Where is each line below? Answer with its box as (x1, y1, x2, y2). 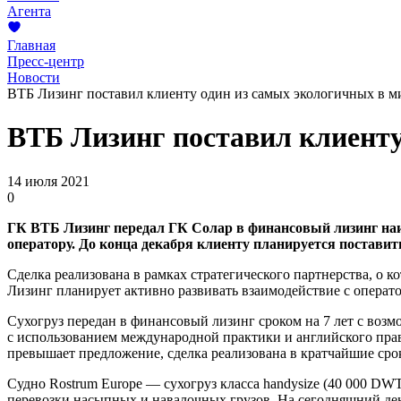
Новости (7, 69, 60, 85)
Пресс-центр (7, 53, 84, 69)
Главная (7, 37, 55, 53)
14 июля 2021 (7, 173, 90, 189)
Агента (7, 3, 51, 19)
